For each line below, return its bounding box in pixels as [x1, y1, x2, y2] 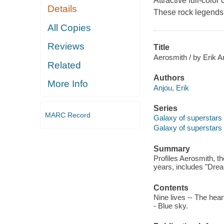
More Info [47, 78, 88, 89]
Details [47, 3, 77, 14]
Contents [153, 183, 188, 192]
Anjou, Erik [153, 83, 189, 92]
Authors [153, 73, 184, 82]
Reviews [47, 41, 85, 52]
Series [153, 103, 177, 112]
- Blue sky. [153, 201, 188, 210]
